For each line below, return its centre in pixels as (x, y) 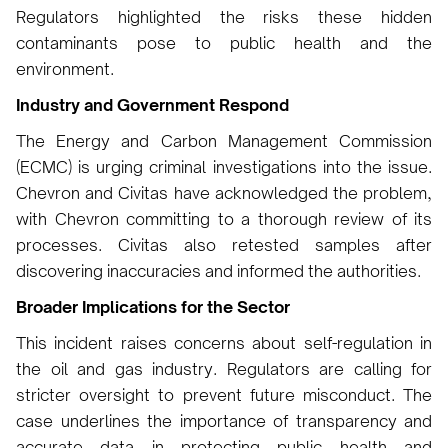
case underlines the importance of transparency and (224, 420)
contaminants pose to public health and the (224, 42)
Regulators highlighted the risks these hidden (224, 16)
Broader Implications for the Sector (153, 306)
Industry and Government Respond (152, 104)
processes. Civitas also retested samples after (224, 244)
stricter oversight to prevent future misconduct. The (224, 394)
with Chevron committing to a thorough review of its (224, 218)
